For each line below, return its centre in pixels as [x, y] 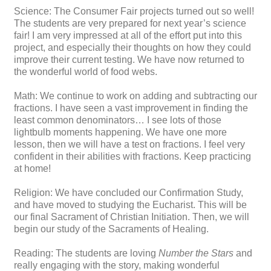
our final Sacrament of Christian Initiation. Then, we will [132, 217]
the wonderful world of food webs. [86, 72]
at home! [32, 169]
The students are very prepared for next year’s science [130, 24]
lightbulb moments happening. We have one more [120, 132]
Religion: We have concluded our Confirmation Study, [129, 193]
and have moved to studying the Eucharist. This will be [130, 205]
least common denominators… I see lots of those [118, 120]
